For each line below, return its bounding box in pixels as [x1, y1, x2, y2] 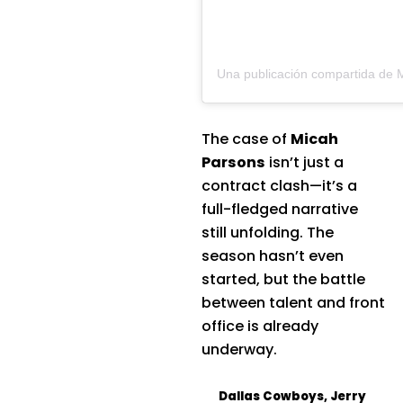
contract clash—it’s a [201, 175, 357, 196]
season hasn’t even [201, 245, 344, 266]
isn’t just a [265, 151, 344, 173]
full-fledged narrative [201, 198, 358, 219]
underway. [201, 338, 277, 360]
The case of [201, 128, 291, 149]
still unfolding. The [201, 221, 334, 243]
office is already [201, 315, 318, 336]
